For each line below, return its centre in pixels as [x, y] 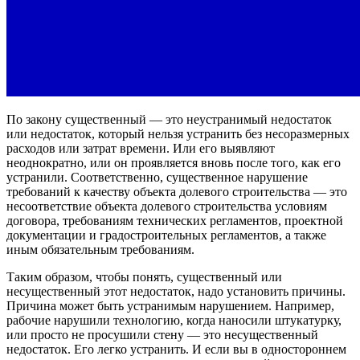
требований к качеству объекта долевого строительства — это [177, 192]
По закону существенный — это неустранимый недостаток [169, 120]
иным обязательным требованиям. [100, 250]
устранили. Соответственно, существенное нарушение [157, 178]
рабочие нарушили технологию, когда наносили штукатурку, [174, 321]
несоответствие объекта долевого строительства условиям [167, 207]
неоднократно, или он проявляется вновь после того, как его [174, 163]
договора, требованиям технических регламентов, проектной [175, 221]
